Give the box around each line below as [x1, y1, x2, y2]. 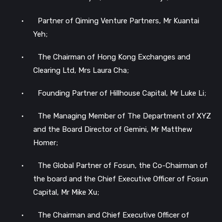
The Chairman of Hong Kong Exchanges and [38, 52, 190, 61]
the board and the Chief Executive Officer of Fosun [33, 174, 208, 184]
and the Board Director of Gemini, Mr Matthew [33, 125, 192, 134]
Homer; [33, 138, 58, 148]
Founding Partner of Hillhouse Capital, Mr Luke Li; [38, 88, 206, 98]
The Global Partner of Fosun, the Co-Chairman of [38, 161, 208, 170]
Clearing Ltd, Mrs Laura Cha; [33, 65, 129, 75]
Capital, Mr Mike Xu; [33, 188, 99, 197]
